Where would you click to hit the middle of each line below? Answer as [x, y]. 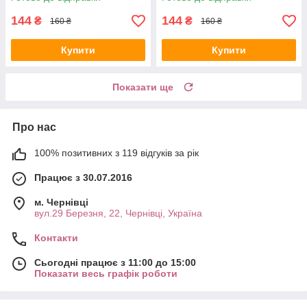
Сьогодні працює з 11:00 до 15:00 [115, 263]
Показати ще [143, 87]
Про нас [34, 127]
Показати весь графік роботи [106, 274]
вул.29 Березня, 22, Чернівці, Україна [118, 213]
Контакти [56, 238]
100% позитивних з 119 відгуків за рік [116, 153]
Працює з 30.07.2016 [83, 178]
